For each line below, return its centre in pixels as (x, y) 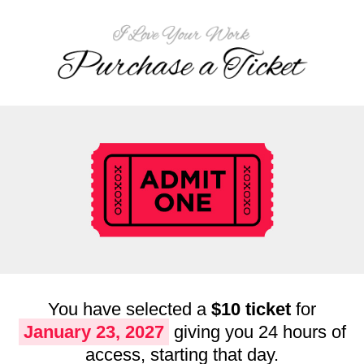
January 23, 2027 (93, 331)
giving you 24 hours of (260, 331)
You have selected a (130, 309)
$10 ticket (251, 309)
